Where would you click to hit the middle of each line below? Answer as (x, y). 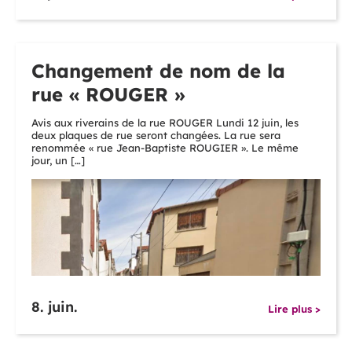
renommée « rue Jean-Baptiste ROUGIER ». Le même (165, 148)
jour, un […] (58, 161)
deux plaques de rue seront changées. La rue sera (156, 136)
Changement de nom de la (158, 71)
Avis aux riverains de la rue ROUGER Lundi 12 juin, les (165, 123)
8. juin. (54, 307)
